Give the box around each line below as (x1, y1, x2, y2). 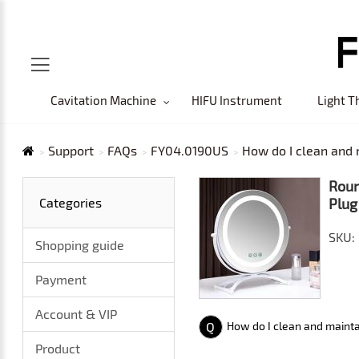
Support (48, 143, 95, 158)
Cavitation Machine (50, 93, 156, 107)
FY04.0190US (151, 143, 229, 158)
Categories (39, 195, 103, 210)
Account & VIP (35, 306, 118, 321)
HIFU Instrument (191, 93, 282, 107)
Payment (35, 272, 87, 287)
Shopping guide (35, 237, 125, 252)
